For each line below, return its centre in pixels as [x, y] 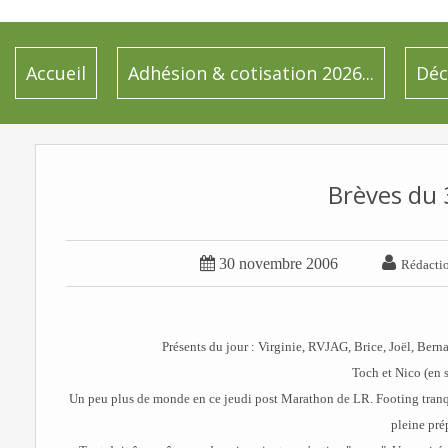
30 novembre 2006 [278, 263]
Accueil [56, 73]
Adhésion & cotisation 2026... [251, 73]
